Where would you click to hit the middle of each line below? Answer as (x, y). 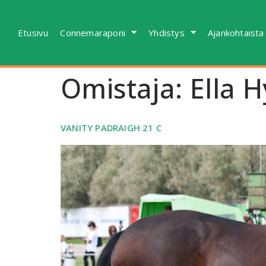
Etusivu (33, 32)
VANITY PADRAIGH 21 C (111, 127)
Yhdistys (167, 32)
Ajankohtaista (236, 32)
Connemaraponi (93, 32)
